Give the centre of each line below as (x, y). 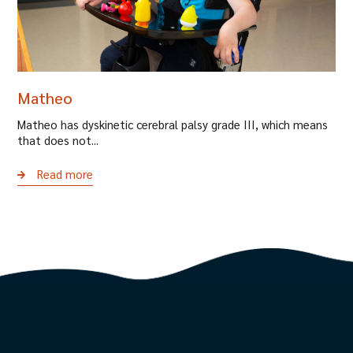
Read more (65, 173)
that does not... (58, 140)
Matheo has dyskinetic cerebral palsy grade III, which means (173, 124)
